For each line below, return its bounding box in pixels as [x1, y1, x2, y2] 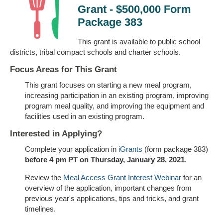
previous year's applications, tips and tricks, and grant [25, 194, 199, 203]
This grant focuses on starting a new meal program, [25, 81, 192, 90]
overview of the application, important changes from [25, 184, 192, 193]
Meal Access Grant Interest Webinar [63, 173, 181, 182]
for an [181, 173, 202, 182]
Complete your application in [25, 145, 118, 154]
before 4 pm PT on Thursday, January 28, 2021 [25, 155, 185, 164]
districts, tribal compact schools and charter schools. [10, 48, 181, 57]
